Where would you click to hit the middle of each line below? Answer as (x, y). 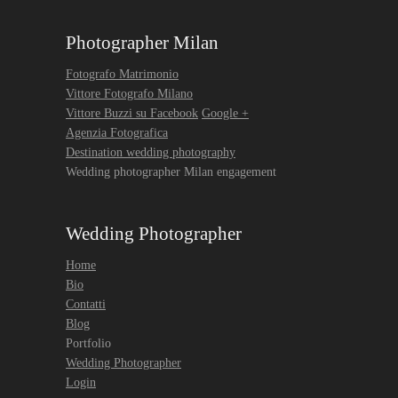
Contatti (86, 305)
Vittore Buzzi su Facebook (132, 113)
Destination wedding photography (151, 152)
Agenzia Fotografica (117, 132)
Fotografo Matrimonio (122, 74)
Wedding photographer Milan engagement (171, 171)
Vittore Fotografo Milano (129, 93)
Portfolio (88, 344)
